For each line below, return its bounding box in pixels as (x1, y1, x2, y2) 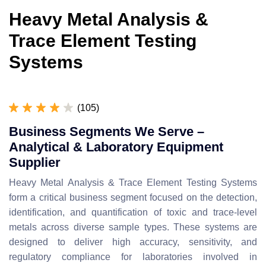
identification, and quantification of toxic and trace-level (9, 207, 257, 217)
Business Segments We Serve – (9, 124, 204, 139)
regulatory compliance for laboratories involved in (9, 252, 257, 262)
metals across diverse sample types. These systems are (9, 222, 257, 232)
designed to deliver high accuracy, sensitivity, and (9, 237, 257, 247)
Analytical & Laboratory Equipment (9, 140, 223, 154)
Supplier (9, 155, 61, 170)
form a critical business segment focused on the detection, (9, 192, 257, 202)
